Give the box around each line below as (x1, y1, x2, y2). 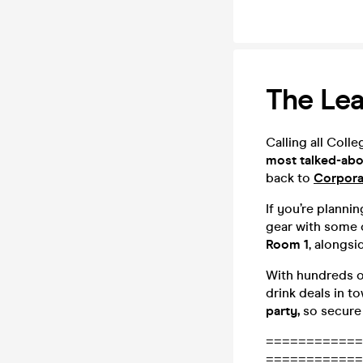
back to (266, 170, 314, 186)
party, (266, 303, 300, 318)
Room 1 (266, 237, 309, 252)
